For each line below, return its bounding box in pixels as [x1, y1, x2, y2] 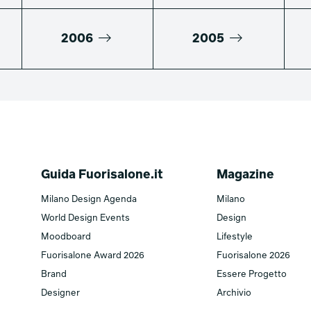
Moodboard [41, 233, 91, 242]
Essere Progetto [217, 270, 287, 280]
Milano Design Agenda [41, 195, 137, 205]
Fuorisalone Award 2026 [41, 251, 144, 261]
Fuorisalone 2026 [217, 251, 291, 261]
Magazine [217, 169, 275, 182]
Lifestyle [217, 233, 253, 242]
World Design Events [41, 214, 130, 224]
